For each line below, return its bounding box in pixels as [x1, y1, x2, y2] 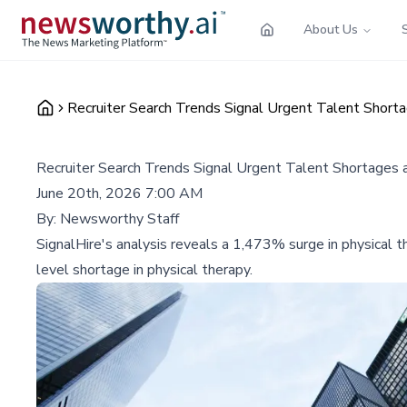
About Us [303, 20, 358, 38]
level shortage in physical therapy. [36, 259, 253, 280]
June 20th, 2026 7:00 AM [36, 183, 203, 203]
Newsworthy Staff [60, 208, 179, 229]
